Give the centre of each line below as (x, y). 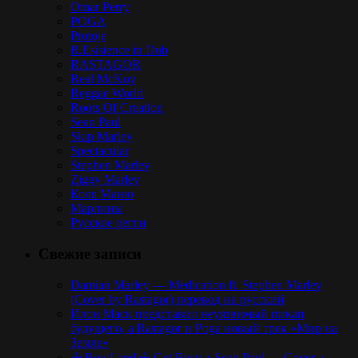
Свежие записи (90, 254)
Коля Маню (102, 194)
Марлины (97, 209)
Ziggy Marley (105, 180)
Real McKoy (103, 79)
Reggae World (107, 93)
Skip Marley (101, 137)
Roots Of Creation (117, 108)
